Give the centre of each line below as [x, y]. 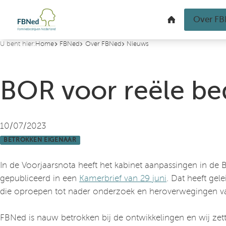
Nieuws [138, 44]
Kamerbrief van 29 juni [123, 179]
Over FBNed [103, 44]
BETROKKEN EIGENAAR [40, 140]
